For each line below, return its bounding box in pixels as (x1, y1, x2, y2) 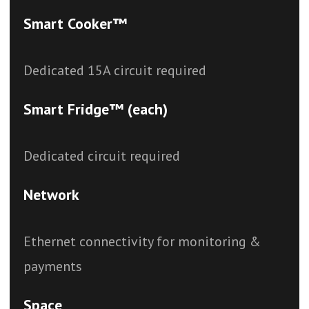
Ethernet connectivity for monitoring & (23, 232, 261, 250)
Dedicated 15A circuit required (23, 61, 206, 79)
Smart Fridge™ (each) (23, 99, 168, 119)
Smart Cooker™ (23, 14, 127, 33)
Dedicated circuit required (23, 147, 180, 165)
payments (23, 257, 82, 275)
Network (23, 185, 79, 204)
